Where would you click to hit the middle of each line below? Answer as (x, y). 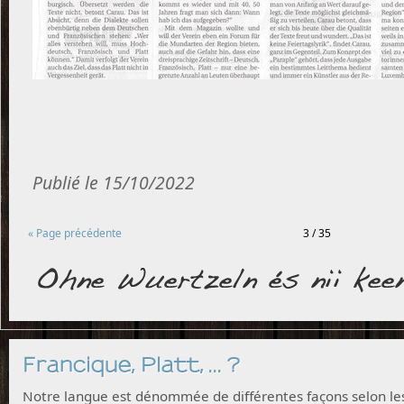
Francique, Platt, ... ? (131, 364)
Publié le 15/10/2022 (114, 183)
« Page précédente (75, 233)
